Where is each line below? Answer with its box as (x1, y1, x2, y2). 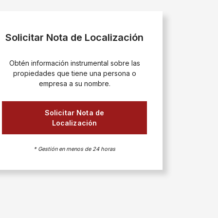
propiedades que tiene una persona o (13, 69, 136, 77)
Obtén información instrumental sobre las (9, 59, 140, 67)
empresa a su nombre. (38, 79, 110, 88)
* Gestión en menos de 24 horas (34, 145, 115, 152)
